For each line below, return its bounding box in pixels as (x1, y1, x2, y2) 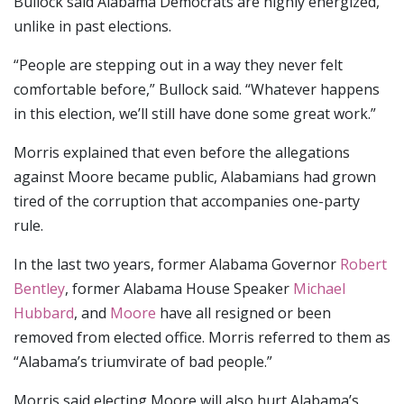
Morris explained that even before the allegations (14, 142, 350, 163)
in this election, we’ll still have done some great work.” (14, 104, 376, 124)
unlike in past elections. (14, 16, 171, 37)
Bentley (14, 279, 65, 299)
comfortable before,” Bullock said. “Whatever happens (14, 79, 380, 100)
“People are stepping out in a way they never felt (14, 55, 343, 76)
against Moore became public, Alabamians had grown (14, 167, 376, 188)
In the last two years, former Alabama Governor (14, 254, 340, 275)
